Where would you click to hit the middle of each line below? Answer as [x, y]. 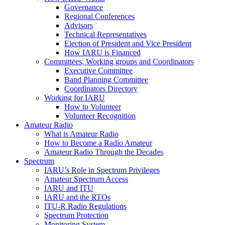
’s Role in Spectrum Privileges [112, 170]
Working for [65, 98]
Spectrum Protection [76, 215]
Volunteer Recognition [100, 116]
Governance [84, 7]
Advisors [79, 25]
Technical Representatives [105, 34]
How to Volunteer [93, 107]
